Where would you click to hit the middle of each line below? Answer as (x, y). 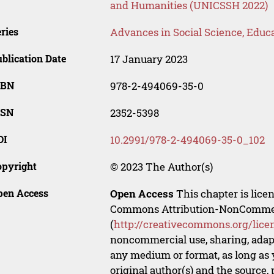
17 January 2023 (149, 59)
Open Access (142, 194)
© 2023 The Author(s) (161, 167)
